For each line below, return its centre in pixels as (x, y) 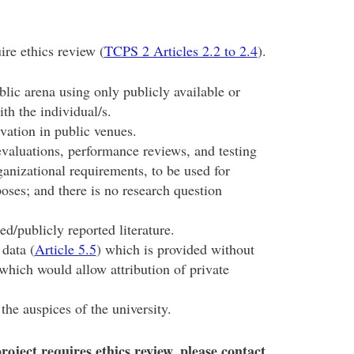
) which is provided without (175, 249)
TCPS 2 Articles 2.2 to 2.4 (181, 51)
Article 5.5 (65, 249)
